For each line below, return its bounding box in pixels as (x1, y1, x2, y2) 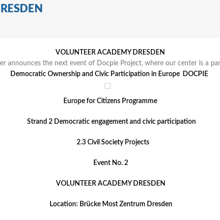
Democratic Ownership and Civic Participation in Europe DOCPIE (10, 70, 210, 78)
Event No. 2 (92, 159, 128, 166)
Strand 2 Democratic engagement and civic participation (24, 118, 196, 125)
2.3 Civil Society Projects (71, 138, 149, 146)
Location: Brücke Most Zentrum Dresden (48, 200, 172, 208)
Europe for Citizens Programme (63, 97, 157, 105)
